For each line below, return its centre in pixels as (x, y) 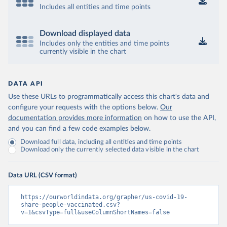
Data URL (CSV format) (43, 175)
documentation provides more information (75, 118)
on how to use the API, (180, 118)
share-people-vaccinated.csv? (70, 205)
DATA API (26, 84)
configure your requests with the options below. (83, 107)
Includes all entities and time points (95, 7)
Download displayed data (85, 33)
